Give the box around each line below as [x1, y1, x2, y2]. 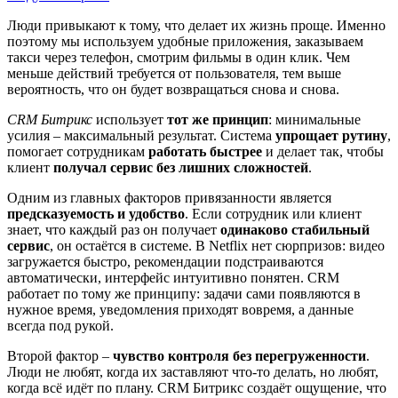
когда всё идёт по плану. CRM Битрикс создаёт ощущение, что [7, 379, 386, 395]
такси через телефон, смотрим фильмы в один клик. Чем [7, 49, 350, 65]
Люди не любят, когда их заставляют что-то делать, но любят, [7, 363, 378, 379]
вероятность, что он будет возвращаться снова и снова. [7, 81, 339, 97]
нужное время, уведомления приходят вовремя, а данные [7, 301, 354, 317]
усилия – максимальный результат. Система [7, 127, 275, 143]
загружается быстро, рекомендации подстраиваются [7, 253, 323, 269]
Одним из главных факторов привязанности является [7, 189, 331, 205]
